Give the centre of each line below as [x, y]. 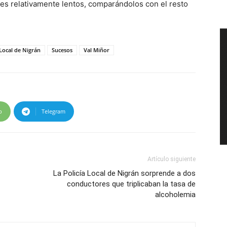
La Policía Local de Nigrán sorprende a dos [124, 173]
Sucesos [62, 50]
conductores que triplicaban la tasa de [131, 184]
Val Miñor [97, 50]
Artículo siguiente [172, 159]
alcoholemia [175, 195]
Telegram [53, 111]
